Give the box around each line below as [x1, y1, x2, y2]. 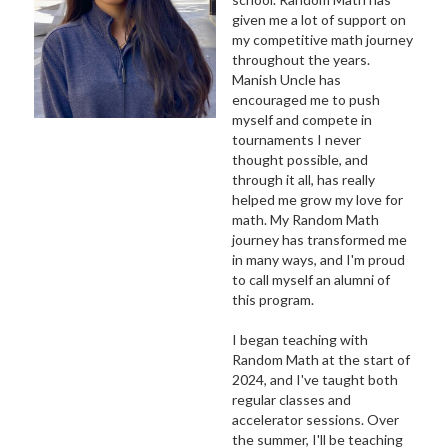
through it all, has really [231, 171, 375, 189]
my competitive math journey [231, 31, 413, 49]
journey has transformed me [231, 231, 407, 249]
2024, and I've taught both [231, 371, 398, 389]
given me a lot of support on [231, 11, 406, 29]
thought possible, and [231, 151, 368, 169]
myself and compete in [231, 111, 372, 129]
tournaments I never [231, 131, 361, 149]
